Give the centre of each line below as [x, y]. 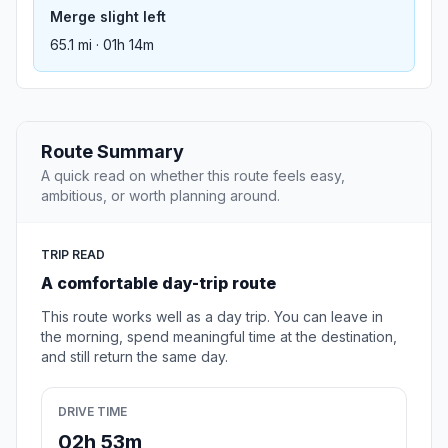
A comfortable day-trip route [158, 283]
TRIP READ [73, 255]
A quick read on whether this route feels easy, [193, 176]
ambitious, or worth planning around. [160, 196]
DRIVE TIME [92, 412]
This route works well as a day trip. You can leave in [212, 317]
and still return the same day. [134, 357]
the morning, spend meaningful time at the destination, [219, 337]
